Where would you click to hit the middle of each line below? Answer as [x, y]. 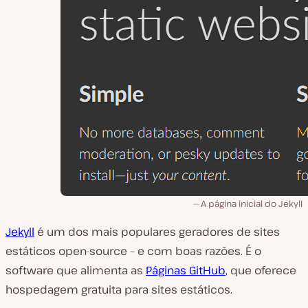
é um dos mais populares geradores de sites [157, 231]
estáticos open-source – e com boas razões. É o [133, 251]
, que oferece [261, 270]
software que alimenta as [76, 270]
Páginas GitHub [186, 270]
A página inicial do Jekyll [252, 203]
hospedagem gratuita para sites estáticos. [119, 289]
